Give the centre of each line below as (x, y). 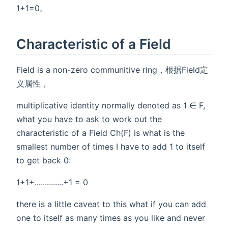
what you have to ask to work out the (89, 119)
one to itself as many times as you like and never (111, 218)
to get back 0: (44, 161)
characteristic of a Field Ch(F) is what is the (101, 133)
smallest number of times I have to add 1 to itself (111, 147)
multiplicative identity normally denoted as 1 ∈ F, (111, 106)
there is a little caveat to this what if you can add (111, 204)
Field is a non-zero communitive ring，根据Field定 (112, 70)
